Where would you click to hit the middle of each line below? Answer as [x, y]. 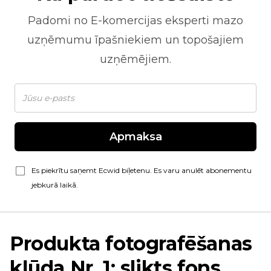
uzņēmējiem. [135, 59]
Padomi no [59, 21]
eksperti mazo [203, 21]
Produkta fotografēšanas [131, 243]
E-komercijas [126, 21]
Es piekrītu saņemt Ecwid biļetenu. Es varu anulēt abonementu [142, 170]
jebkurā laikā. [55, 185]
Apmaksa [135, 137]
